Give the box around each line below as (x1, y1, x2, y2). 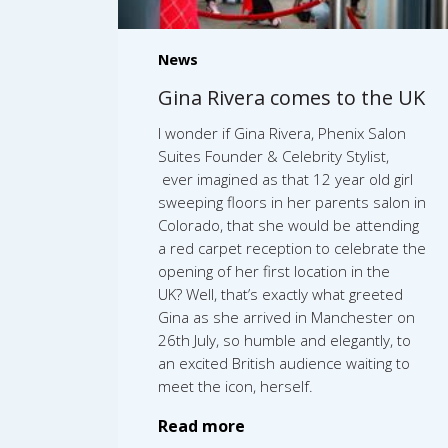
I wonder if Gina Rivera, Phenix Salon (158, 122, 406, 143)
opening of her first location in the (158, 260, 390, 281)
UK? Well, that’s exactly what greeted (158, 283, 403, 304)
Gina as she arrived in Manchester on (158, 306, 415, 327)
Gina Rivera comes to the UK (158, 83, 425, 111)
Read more (158, 414, 245, 437)
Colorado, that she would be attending (158, 214, 419, 235)
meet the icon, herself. (158, 375, 313, 396)
